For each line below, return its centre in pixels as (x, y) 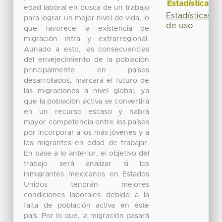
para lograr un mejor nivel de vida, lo (87, 18)
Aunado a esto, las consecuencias (87, 49)
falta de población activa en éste (87, 205)
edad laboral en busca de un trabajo (87, 8)
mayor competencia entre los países (87, 122)
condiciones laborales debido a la (87, 195)
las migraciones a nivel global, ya (87, 91)
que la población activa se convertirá (87, 101)
